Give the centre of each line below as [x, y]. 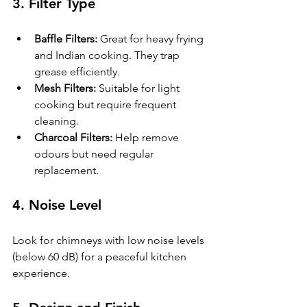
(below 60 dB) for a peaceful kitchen [101, 256]
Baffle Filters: [66, 38]
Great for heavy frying [152, 38]
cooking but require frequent [107, 104]
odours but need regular [95, 153]
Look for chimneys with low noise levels [110, 240]
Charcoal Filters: [73, 137]
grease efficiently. [77, 71]
